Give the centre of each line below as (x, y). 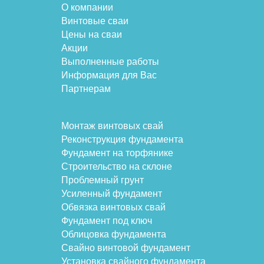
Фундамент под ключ (107, 221)
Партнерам (86, 89)
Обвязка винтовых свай (113, 207)
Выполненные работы (110, 62)
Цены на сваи (92, 35)
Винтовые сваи (95, 21)
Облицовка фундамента (114, 235)
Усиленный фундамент (112, 194)
